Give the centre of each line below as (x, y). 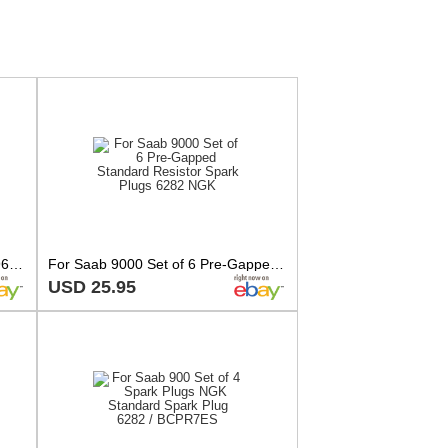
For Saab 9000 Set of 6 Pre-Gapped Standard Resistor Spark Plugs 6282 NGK (277, 263)
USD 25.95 (92, 286)
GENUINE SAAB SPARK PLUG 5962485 (16, 263)
